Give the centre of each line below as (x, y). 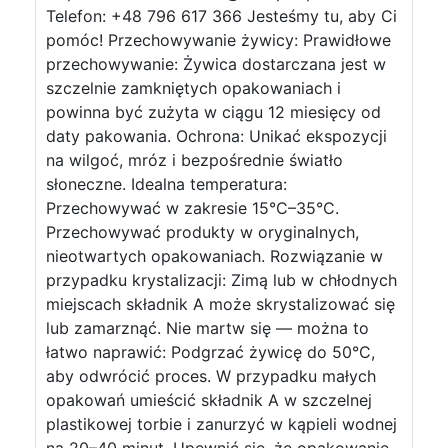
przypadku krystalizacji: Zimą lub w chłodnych (221, 280)
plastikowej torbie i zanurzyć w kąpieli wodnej (221, 424)
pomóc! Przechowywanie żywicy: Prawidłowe (218, 40)
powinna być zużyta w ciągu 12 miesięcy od (213, 112)
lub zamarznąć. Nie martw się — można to (207, 328)
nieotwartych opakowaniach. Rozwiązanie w (214, 256)
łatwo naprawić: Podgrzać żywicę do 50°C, (210, 352)
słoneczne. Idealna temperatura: (166, 184)
